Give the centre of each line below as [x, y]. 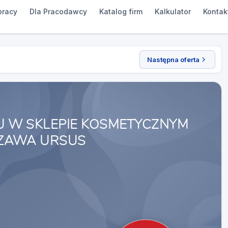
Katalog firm [121, 11]
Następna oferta [173, 60]
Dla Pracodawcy [58, 11]
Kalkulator [173, 11]
